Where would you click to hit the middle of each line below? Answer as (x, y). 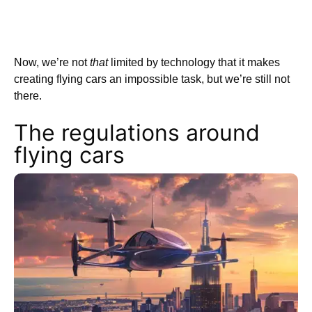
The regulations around (137, 133)
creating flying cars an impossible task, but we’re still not (152, 79)
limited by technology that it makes (194, 63)
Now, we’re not (52, 63)
